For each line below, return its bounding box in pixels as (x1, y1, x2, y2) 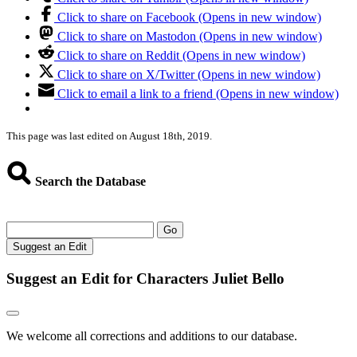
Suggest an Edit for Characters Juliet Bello (6, 269, 284, 287)
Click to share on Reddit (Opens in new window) (57, 49, 305, 63)
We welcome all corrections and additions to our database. (6, 329, 297, 343)
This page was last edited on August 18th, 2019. (6, 130, 212, 143)
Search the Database (32, 174, 146, 188)
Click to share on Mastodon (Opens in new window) (57, 29, 322, 44)
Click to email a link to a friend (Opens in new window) (57, 87, 339, 101)
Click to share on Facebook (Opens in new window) (57, 10, 321, 25)
